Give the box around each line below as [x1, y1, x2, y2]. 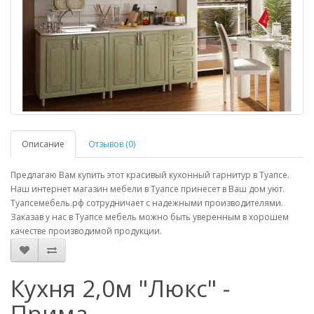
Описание [22, 138, 64, 150]
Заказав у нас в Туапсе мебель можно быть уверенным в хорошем [11, 211, 289, 223]
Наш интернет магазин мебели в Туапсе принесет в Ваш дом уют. [11, 183, 285, 195]
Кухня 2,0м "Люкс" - [11, 273, 230, 304]
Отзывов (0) [88, 138, 135, 150]
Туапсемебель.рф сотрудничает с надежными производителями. [11, 197, 283, 209]
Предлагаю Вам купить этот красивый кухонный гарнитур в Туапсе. [11, 169, 289, 181]
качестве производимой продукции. [11, 225, 162, 237]
